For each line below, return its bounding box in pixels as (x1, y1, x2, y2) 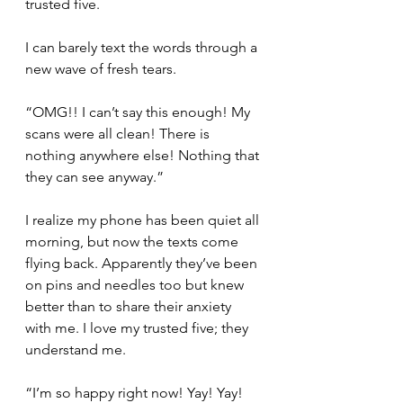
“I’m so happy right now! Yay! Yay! (25, 384, 246, 401)
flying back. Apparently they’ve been (25, 255, 261, 272)
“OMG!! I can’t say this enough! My (25, 103, 254, 121)
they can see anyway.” (25, 168, 164, 185)
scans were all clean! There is (25, 125, 213, 142)
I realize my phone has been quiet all (25, 211, 263, 228)
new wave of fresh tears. (25, 60, 176, 77)
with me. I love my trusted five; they (25, 319, 252, 336)
